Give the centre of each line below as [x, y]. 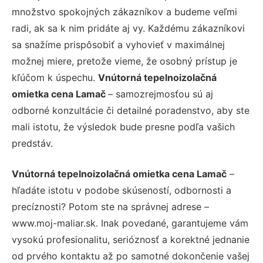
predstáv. [32, 143]
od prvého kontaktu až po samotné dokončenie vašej [131, 256]
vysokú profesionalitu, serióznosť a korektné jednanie [131, 239]
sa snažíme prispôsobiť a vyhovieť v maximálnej [118, 44]
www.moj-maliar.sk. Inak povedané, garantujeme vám [130, 223]
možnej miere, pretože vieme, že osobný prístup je [124, 61]
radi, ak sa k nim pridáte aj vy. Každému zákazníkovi [128, 28]
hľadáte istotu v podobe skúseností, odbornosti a [122, 190]
